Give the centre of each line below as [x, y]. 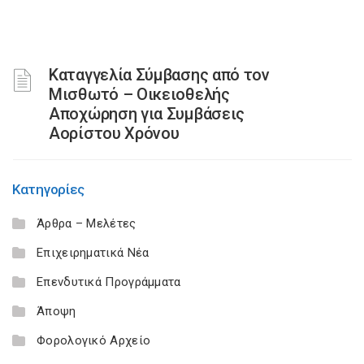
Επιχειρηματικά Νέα [93, 253]
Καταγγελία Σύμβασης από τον [159, 75]
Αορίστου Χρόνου [114, 133]
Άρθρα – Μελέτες [87, 223]
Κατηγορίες [48, 189]
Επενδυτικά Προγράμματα [109, 282]
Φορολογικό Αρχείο [94, 340]
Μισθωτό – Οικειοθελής [139, 94]
